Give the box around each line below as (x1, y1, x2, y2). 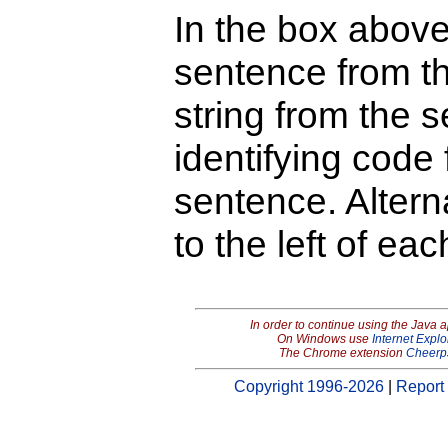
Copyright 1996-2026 (234, 378, 384, 395)
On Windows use (276, 332, 372, 346)
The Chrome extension (278, 346, 406, 360)
